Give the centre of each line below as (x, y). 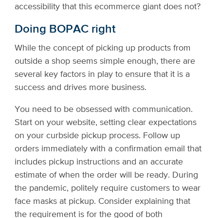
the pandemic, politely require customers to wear (108, 188)
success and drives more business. (81, 88)
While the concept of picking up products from (103, 48)
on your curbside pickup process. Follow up (97, 136)
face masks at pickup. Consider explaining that (102, 201)
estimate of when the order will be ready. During (106, 175)
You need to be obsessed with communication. (104, 109)
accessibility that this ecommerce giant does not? (108, 7)
